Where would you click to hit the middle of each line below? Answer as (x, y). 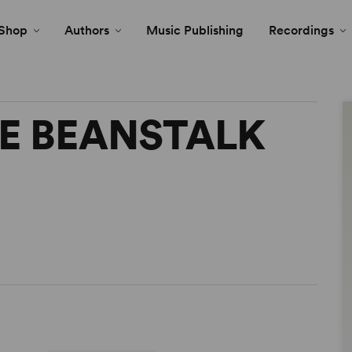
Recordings (301, 30)
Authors (87, 30)
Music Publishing (195, 30)
